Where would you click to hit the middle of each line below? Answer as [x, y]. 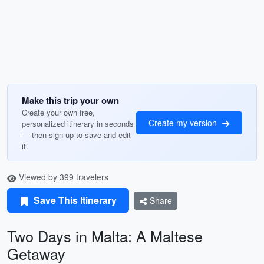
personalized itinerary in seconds [78, 123]
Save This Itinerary [74, 200]
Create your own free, [58, 112]
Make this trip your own [70, 100]
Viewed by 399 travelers [62, 177]
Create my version [184, 122]
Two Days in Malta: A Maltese [105, 236]
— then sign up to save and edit [76, 135]
